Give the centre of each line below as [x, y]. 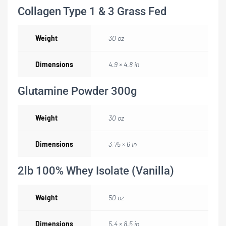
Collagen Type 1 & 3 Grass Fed [92, 12]
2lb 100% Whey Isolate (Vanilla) [96, 171]
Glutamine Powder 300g [77, 91]
